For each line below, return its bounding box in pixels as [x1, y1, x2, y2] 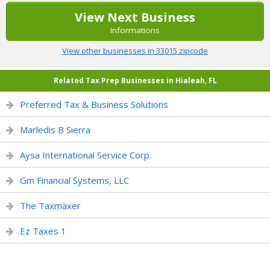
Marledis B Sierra [20, 124, 90, 136]
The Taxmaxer [20, 199, 81, 212]
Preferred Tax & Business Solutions [20, 98, 168, 110]
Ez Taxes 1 [20, 225, 66, 237]
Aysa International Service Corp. [20, 149, 151, 161]
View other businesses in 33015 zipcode [62, 45, 208, 56]
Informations [110, 25, 160, 36]
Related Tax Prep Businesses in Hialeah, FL [53, 75, 217, 86]
